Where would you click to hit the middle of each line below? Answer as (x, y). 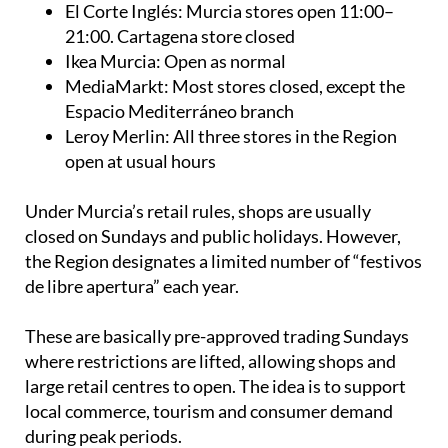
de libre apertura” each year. (132, 285)
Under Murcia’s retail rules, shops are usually (198, 210)
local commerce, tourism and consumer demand (209, 410)
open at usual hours (140, 160)
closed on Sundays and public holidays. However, (213, 235)
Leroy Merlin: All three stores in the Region (231, 135)
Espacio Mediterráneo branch (179, 110)
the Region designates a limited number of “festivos (223, 260)
